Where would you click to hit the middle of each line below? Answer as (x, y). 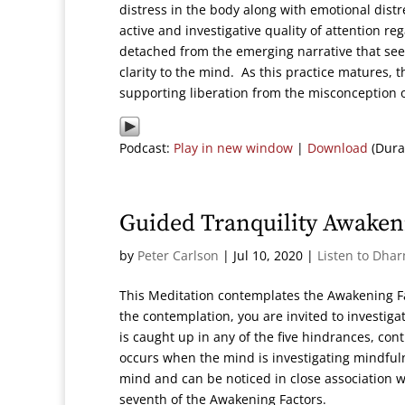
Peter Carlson (178, 255)
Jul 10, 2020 (268, 255)
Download (338, 148)
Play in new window (233, 148)
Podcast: (146, 148)
